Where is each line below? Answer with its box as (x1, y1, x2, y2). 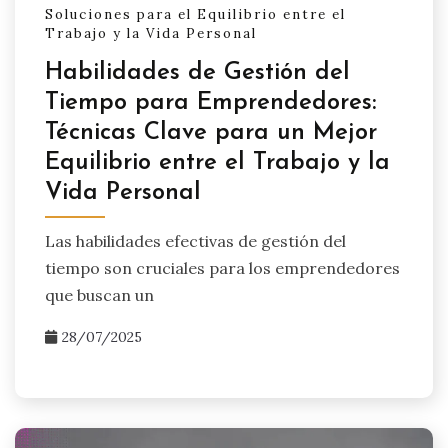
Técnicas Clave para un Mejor (45, 121, 377, 146)
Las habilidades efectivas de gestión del (45, 230, 346, 251)
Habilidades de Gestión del (45, 61, 350, 86)
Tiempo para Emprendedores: (45, 91, 376, 116)
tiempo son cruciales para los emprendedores (45, 257, 400, 278)
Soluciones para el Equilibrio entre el (45, 5, 346, 23)
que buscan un (45, 284, 154, 305)
